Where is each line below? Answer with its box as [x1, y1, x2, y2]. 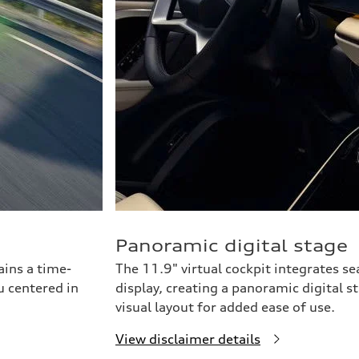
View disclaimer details [115, 331, 260, 347]
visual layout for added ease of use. [115, 299, 335, 315]
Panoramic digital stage [115, 236, 348, 256]
